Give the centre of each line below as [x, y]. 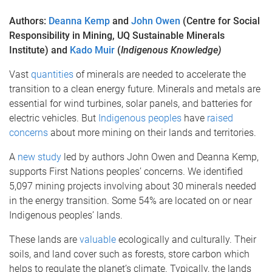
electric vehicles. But [54, 118]
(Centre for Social [220, 21]
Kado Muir [92, 50]
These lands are [44, 240]
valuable [98, 240]
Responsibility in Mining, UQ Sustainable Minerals [117, 36]
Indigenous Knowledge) [171, 50]
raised [220, 118]
